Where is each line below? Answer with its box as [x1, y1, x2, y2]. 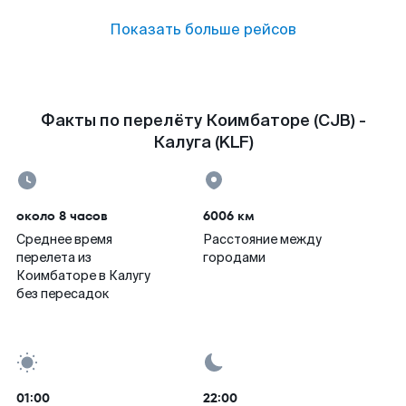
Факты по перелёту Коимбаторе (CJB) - [40, 110, 366, 131]
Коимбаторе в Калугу [16, 267, 150, 284]
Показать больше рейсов [110, 20, 296, 39]
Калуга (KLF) [152, 131, 254, 153]
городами [203, 249, 266, 266]
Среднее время [16, 231, 112, 247]
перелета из [16, 249, 92, 266]
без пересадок [16, 285, 109, 302]
